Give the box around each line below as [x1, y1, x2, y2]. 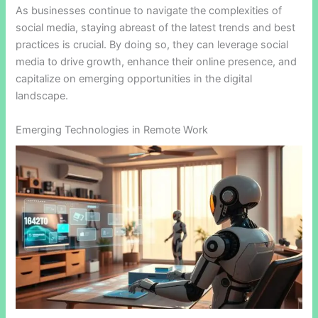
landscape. [16, 89, 69, 103]
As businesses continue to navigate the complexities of [16, 4, 283, 18]
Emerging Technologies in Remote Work [16, 123, 209, 136]
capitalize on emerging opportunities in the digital [16, 72, 253, 86]
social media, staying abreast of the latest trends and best [16, 21, 296, 35]
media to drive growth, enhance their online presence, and [16, 55, 297, 69]
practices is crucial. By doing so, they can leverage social [16, 38, 289, 52]
